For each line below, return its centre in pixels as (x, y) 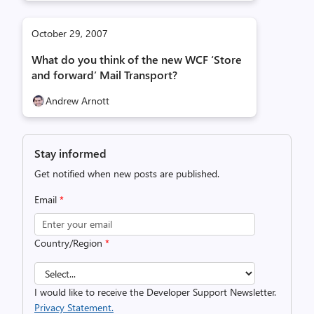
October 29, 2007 (70, 33)
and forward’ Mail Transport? (104, 75)
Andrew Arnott (77, 101)
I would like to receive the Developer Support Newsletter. (155, 292)
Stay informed (70, 153)
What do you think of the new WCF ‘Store (137, 59)
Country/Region (70, 243)
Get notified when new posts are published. (127, 173)
